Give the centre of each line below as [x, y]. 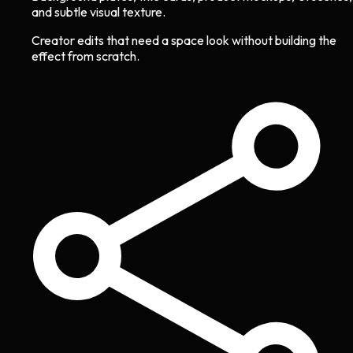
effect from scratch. [85, 56]
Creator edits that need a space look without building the [184, 40]
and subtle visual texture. [98, 11]
